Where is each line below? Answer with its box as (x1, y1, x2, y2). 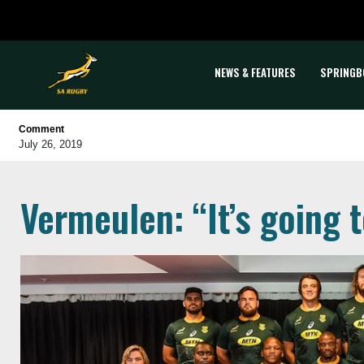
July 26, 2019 (19, 138, 82, 150)
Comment (19, 123, 64, 135)
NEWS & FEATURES (214, 63, 296, 80)
